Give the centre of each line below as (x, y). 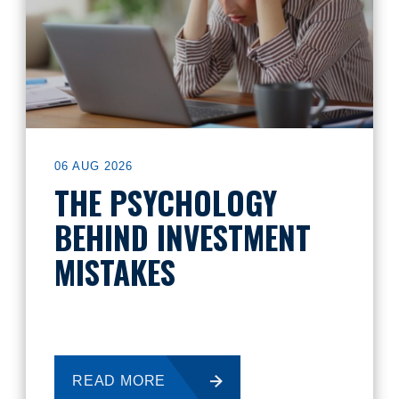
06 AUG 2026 (94, 166)
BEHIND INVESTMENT (183, 237)
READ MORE (119, 381)
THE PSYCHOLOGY (166, 202)
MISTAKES (115, 272)
